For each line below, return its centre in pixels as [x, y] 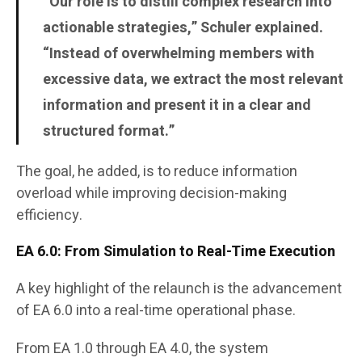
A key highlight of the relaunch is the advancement [179, 289]
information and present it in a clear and [177, 106]
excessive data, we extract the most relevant [193, 80]
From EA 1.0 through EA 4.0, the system [142, 349]
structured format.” [109, 132]
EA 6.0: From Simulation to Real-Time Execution [176, 252]
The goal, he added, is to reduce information [157, 172]
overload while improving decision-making [152, 194]
